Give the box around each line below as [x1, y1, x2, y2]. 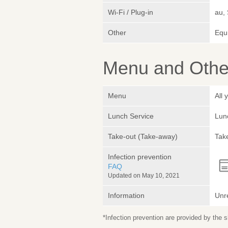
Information [108, 191, 145, 200]
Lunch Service [108, 112, 154, 121]
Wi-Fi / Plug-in [108, 8, 153, 17]
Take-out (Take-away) [108, 132, 178, 141]
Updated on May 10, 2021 [108, 172, 180, 180]
